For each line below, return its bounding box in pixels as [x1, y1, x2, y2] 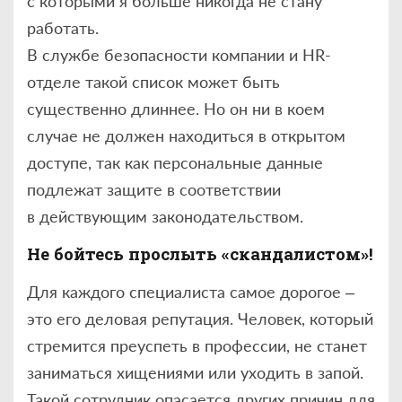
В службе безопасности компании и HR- [27, 45, 331, 66]
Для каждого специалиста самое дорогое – [27, 281, 354, 301]
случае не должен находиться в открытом [27, 126, 345, 146]
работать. [27, 18, 99, 39]
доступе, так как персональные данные [27, 153, 323, 173]
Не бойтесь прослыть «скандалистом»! [27, 241, 373, 265]
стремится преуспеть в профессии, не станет [27, 335, 367, 355]
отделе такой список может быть [27, 72, 280, 92]
